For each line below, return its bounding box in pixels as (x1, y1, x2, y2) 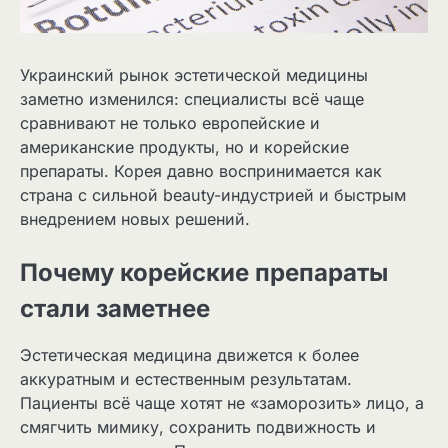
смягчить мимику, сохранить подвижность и (20, 417, 376, 438)
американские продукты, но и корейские (20, 137, 349, 158)
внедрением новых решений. (20, 209, 250, 230)
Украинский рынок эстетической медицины (20, 65, 368, 86)
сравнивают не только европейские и (20, 113, 320, 134)
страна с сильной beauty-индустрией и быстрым (20, 185, 406, 206)
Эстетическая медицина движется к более (20, 345, 359, 366)
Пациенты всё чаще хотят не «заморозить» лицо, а (20, 393, 424, 414)
